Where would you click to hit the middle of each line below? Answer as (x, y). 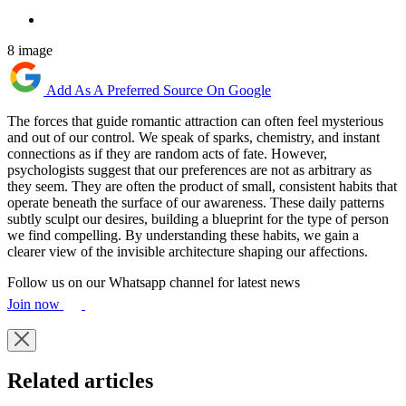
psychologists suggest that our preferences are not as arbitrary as (189, 169)
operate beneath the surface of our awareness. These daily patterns (196, 202)
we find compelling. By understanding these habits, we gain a (183, 235)
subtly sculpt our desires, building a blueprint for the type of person (198, 218)
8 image (30, 50)
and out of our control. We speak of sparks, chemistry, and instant (193, 137)
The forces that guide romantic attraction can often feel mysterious (195, 121)
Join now (35, 304)
